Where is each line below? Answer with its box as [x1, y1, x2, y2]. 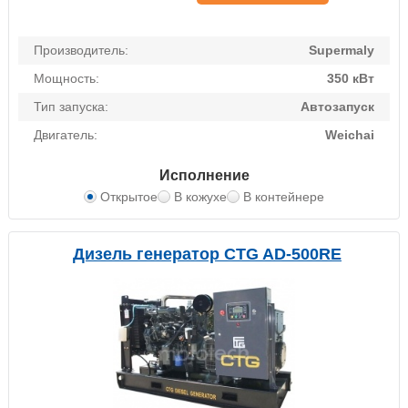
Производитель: [34, 43, 128, 58]
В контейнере [243, 189, 324, 205]
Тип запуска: [34, 99, 108, 115]
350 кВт [327, 71, 374, 87]
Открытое [100, 189, 158, 205]
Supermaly [309, 43, 374, 58]
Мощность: [34, 71, 99, 87]
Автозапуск [301, 99, 374, 115]
